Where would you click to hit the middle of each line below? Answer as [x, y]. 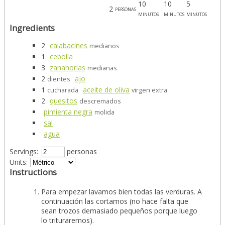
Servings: [24, 151]
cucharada [63, 90]
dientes [59, 79]
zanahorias [68, 67]
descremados [100, 101]
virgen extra [149, 90]
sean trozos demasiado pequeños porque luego [119, 210]
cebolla [61, 56]
